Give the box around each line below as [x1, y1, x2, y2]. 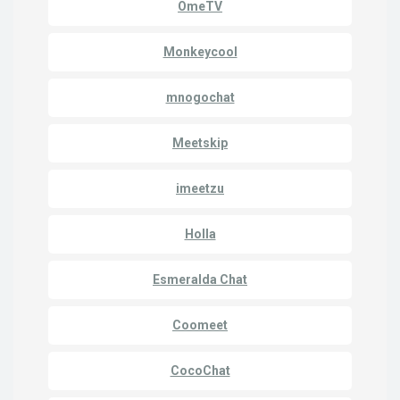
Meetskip [172, 135, 228, 150]
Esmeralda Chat [153, 271, 247, 287]
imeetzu [176, 180, 224, 196]
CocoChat [170, 362, 230, 378]
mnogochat [165, 89, 235, 104]
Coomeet [172, 317, 228, 332]
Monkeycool [162, 44, 237, 59]
